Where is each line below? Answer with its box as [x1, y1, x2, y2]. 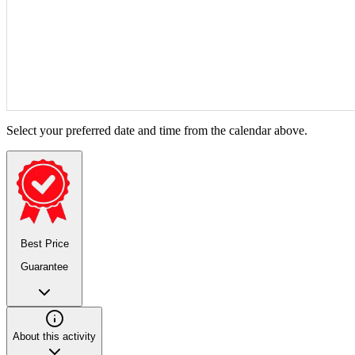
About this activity [13, 330, 96, 342]
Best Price [20, 238, 69, 250]
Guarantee [21, 260, 68, 273]
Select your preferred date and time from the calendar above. [6, 124, 307, 137]
